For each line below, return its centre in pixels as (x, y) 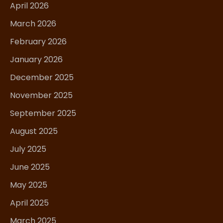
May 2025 (29, 185)
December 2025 (42, 78)
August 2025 (34, 131)
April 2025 (29, 203)
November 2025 (41, 96)
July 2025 (28, 149)
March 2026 (33, 24)
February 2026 (38, 42)
